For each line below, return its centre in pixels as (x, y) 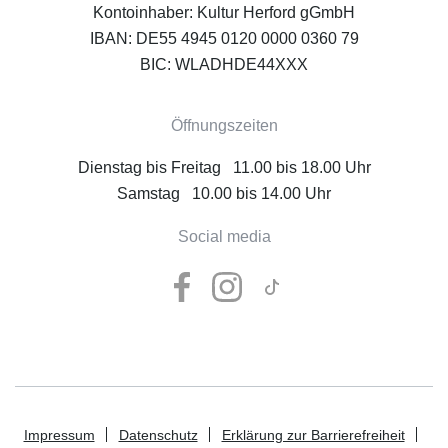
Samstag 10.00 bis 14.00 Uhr (224, 194)
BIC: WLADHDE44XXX (224, 65)
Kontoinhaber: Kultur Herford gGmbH (224, 13)
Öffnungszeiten (224, 126)
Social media (224, 237)
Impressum (59, 435)
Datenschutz (158, 435)
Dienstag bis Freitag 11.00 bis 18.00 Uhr (224, 168)
